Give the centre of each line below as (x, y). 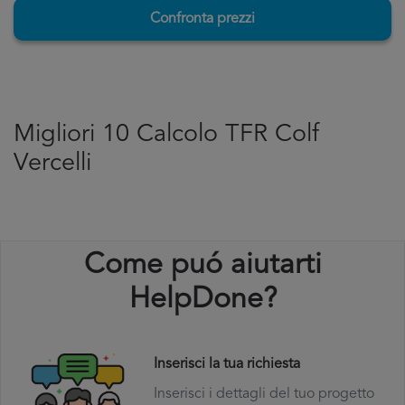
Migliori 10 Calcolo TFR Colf (166, 135)
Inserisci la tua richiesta (226, 364)
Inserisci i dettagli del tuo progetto (264, 394)
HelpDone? (202, 300)
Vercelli (52, 164)
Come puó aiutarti (202, 266)
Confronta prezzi (202, 19)
